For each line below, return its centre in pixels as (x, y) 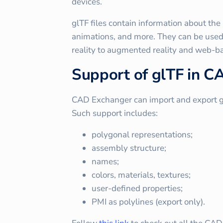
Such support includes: (115, 113)
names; (105, 161)
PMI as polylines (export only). (148, 202)
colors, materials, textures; (141, 175)
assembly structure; (129, 148)
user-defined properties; (137, 188)
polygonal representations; (142, 134)
